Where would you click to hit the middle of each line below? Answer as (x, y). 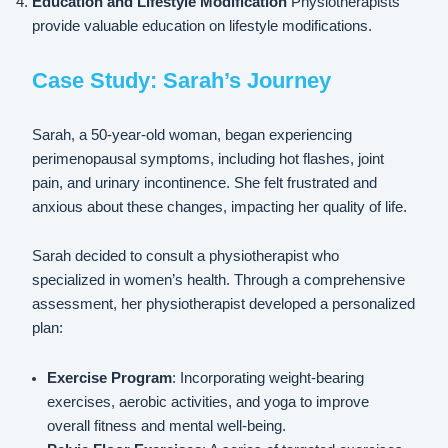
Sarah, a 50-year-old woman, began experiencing (192, 134)
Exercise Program (109, 377)
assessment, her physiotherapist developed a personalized (224, 304)
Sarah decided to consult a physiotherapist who (186, 256)
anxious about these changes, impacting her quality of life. (220, 206)
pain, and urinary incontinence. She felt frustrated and (205, 182)
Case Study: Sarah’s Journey (182, 80)
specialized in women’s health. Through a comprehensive (219, 280)
